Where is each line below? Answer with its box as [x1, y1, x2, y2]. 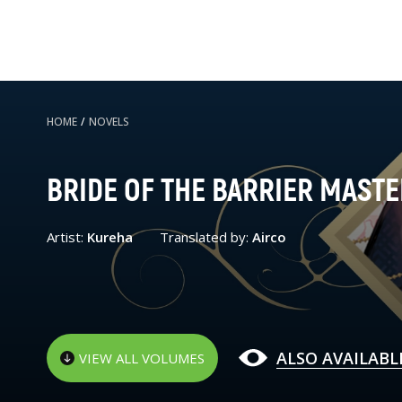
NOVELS [89, 114, 129, 129]
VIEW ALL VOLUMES [79, 348, 205, 367]
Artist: [47, 227, 87, 246]
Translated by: [160, 227, 252, 246]
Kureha [87, 227, 133, 246]
